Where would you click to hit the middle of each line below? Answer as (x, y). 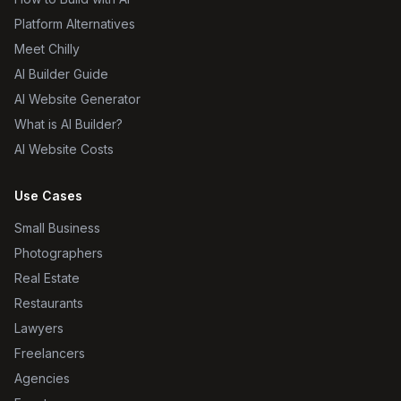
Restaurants (49, 303)
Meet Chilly (47, 49)
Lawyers (39, 328)
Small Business (57, 228)
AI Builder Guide (61, 74)
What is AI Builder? (68, 124)
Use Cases (48, 196)
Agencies (42, 378)
